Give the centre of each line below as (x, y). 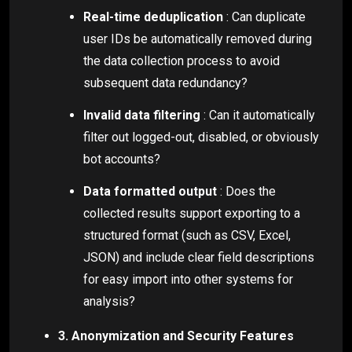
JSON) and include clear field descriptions (199, 257)
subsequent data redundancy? (165, 83)
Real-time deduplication (153, 17)
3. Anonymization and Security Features (176, 335)
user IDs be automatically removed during (198, 39)
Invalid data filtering (142, 115)
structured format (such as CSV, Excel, (187, 235)
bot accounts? (122, 159)
